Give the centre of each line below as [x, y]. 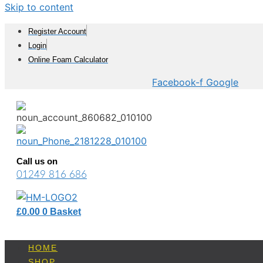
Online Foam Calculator [68, 60]
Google [222, 82]
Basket [65, 211]
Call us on [37, 161]
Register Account [57, 31]
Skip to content [39, 7]
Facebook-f [178, 82]
